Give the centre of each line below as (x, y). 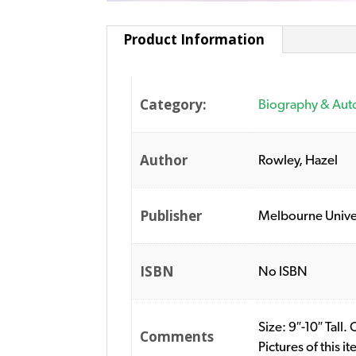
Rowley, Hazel (298, 160)
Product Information (194, 40)
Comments (177, 337)
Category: (174, 105)
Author (164, 161)
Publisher (171, 216)
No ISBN (283, 271)
